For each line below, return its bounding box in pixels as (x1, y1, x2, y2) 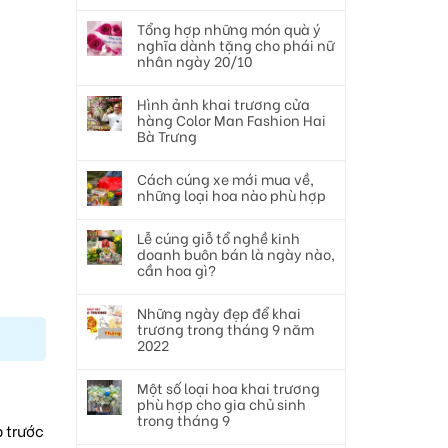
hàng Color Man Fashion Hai (137, 109, 326, 130)
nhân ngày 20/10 (137, 50, 252, 71)
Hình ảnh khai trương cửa (137, 93, 310, 114)
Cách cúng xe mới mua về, (137, 168, 314, 189)
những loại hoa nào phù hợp (137, 184, 326, 205)
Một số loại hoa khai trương (137, 377, 320, 398)
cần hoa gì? (137, 259, 216, 280)
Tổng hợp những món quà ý (137, 18, 321, 39)
